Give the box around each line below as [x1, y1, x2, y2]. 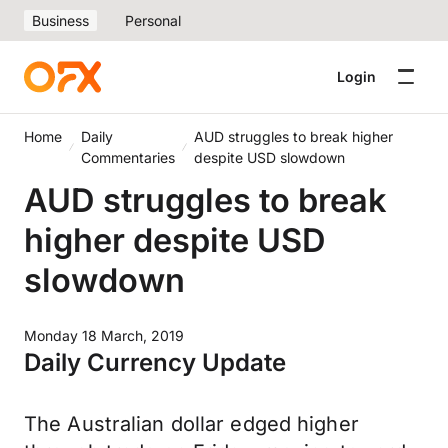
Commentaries [81, 149, 176, 166]
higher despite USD [24, 220, 326, 260]
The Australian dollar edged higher [24, 412, 359, 436]
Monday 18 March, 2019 [24, 327, 184, 344]
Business [32, 12, 89, 29]
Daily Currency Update [24, 348, 286, 377]
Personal [125, 12, 181, 29]
